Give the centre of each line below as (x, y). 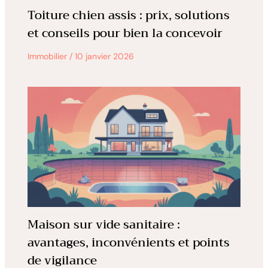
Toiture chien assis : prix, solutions (128, 16)
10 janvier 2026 (104, 57)
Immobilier (47, 57)
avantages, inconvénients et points (128, 242)
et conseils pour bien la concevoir (125, 33)
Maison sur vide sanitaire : (103, 224)
